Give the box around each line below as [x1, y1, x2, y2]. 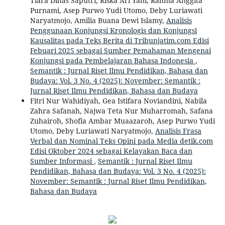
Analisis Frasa [155, 126, 201, 136]
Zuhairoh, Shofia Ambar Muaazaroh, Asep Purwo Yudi [30, 116, 215, 126]
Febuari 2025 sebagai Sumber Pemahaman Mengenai [30, 46, 211, 56]
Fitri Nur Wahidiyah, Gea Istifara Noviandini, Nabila [30, 96, 207, 106]
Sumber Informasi [30, 156, 94, 166]
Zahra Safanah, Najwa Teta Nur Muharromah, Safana [30, 106, 213, 116]
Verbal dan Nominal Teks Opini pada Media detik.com [30, 136, 213, 146]
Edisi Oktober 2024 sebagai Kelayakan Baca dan [30, 146, 192, 156]
